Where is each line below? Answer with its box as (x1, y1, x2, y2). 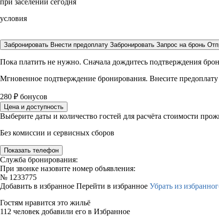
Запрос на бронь (156, 41, 205, 48)
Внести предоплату (50, 41, 110, 48)
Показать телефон (4, 147, 59, 154)
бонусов (18, 92, 47, 101)
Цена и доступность (4, 103, 64, 110)
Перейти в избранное (76, 182, 150, 190)
